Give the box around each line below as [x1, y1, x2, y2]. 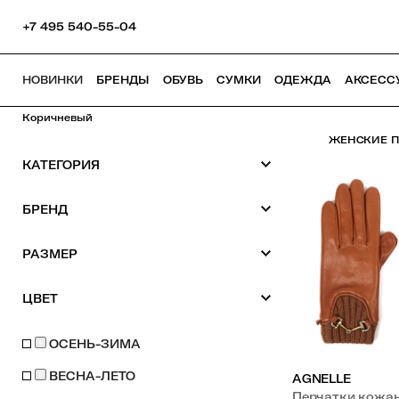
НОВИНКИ [22, 73, 83, 86]
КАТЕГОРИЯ [22, 158, 100, 172]
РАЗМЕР [22, 247, 77, 261]
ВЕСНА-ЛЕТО [49, 369, 135, 383]
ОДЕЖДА [274, 73, 331, 86]
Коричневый [22, 111, 93, 124]
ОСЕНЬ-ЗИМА [49, 337, 141, 351]
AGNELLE [292, 371, 351, 387]
